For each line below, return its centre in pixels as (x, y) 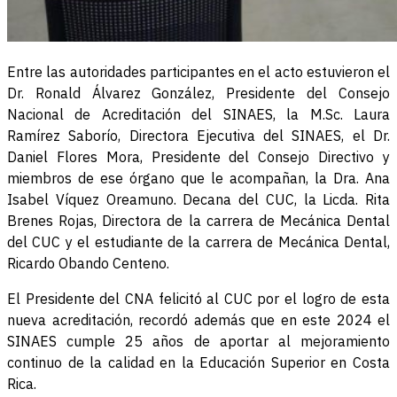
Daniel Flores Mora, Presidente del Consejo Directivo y (198, 157)
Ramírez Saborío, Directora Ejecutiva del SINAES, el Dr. (198, 136)
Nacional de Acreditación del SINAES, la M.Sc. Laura (198, 115)
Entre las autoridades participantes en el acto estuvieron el (198, 72)
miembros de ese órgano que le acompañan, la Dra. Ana (198, 179)
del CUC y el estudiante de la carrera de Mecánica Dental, (198, 242)
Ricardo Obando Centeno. (88, 264)
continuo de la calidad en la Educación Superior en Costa (198, 363)
